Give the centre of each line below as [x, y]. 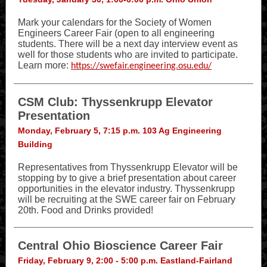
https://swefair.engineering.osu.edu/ [141, 66]
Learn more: [44, 65]
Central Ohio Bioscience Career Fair [120, 246]
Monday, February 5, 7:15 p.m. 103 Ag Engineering [120, 131]
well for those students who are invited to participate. [128, 55]
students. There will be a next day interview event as [128, 44]
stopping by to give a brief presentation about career [127, 178]
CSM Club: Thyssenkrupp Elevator [115, 102]
